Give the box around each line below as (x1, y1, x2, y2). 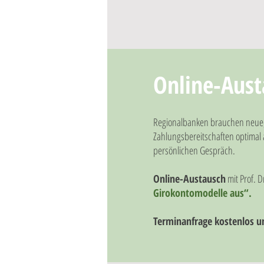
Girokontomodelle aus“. (153, 186, 255, 200)
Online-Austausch (153, 171, 226, 186)
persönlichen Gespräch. (153, 143, 235, 157)
